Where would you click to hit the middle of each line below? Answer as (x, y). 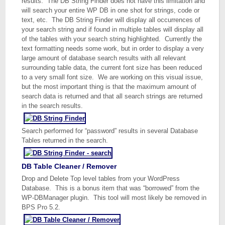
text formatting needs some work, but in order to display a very (113, 48)
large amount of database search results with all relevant (104, 58)
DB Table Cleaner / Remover (69, 166)
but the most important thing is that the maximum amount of (109, 87)
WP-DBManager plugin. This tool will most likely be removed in (114, 198)
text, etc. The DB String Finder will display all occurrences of (111, 20)
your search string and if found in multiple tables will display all (113, 29)
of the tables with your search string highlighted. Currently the (112, 39)
